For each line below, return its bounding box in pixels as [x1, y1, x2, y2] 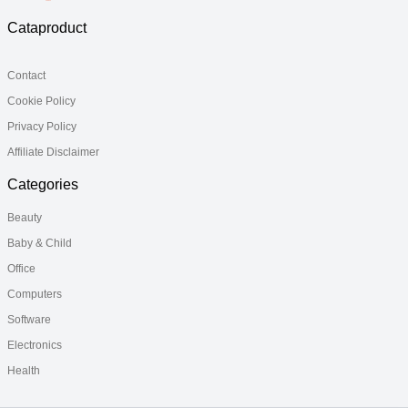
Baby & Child [7, 236, 72, 250]
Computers [7, 287, 62, 301]
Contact [7, 68, 46, 82]
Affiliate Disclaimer [7, 145, 99, 158]
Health [7, 363, 40, 377]
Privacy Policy [7, 119, 76, 133]
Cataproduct [7, 19, 87, 36]
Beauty [7, 210, 42, 224]
